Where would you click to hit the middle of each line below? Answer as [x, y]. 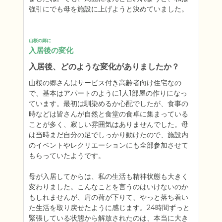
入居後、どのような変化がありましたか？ [104, 67]
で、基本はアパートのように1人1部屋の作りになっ [108, 93]
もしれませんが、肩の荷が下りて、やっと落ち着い [108, 197]
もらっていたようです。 [67, 156]
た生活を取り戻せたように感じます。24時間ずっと [109, 208]
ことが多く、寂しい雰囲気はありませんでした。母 [108, 124]
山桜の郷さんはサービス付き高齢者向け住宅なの [105, 83]
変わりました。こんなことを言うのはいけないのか [108, 187]
